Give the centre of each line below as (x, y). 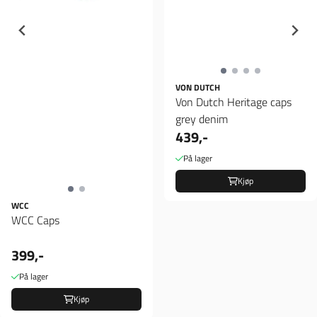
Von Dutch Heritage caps (234, 102)
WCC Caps (35, 220)
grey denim (202, 119)
